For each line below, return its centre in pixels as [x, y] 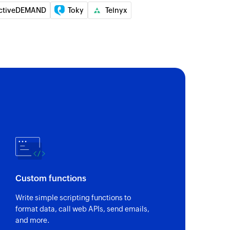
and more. [33, 220]
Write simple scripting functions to [73, 197]
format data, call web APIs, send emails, [83, 209]
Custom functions [51, 178]
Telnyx [116, 10]
